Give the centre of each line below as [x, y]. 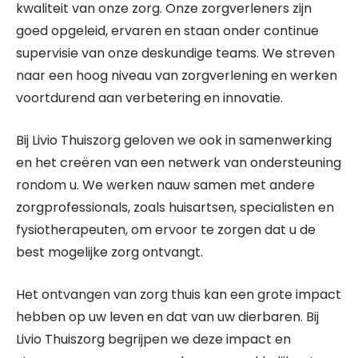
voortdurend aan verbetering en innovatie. [149, 98]
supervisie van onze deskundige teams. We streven [175, 53]
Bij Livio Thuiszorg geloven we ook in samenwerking [174, 140]
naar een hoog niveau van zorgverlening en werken [177, 76]
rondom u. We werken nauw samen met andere [165, 185]
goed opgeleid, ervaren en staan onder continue [167, 31]
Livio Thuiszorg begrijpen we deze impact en [153, 339]
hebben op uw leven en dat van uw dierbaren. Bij [167, 317]
